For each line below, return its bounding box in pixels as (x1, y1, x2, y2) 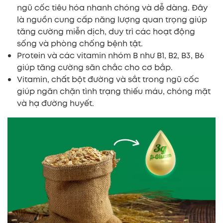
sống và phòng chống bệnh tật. (17, 37, 143, 49)
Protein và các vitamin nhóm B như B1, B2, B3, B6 (17, 49, 204, 61)
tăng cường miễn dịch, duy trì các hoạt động (17, 25, 195, 37)
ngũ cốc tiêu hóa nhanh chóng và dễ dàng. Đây (17, 1, 208, 13)
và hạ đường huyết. (17, 97, 94, 109)
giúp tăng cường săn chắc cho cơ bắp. (17, 61, 173, 73)
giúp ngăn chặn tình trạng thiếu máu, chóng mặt (17, 85, 211, 97)
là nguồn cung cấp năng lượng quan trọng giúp (17, 13, 207, 25)
